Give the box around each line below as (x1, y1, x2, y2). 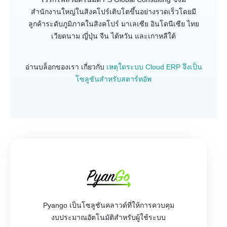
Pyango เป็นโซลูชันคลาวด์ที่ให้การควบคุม (43, 201, 174, 209)
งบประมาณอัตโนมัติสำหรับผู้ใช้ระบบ (51, 213, 166, 221)
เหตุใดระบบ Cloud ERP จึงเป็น (106, 63, 202, 71)
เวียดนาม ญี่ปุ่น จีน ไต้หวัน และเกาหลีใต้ (51, 31, 176, 40)
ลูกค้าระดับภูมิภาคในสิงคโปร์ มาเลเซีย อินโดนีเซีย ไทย (28, 19, 199, 28)
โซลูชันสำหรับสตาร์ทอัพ (75, 75, 152, 84)
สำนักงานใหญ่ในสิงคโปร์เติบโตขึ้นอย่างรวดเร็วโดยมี (31, 7, 196, 16)
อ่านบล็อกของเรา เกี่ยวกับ (25, 63, 106, 71)
